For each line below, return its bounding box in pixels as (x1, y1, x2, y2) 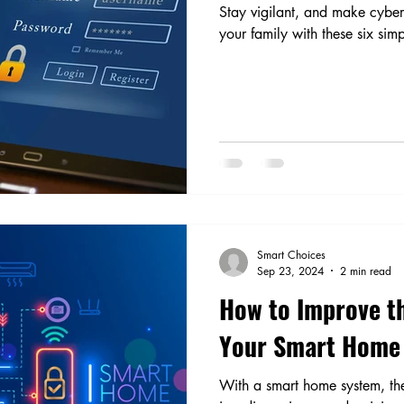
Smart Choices (257, 246, 326, 262)
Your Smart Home (219, 326, 400, 364)
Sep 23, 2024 (257, 262, 324, 279)
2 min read (340, 262, 391, 279)
